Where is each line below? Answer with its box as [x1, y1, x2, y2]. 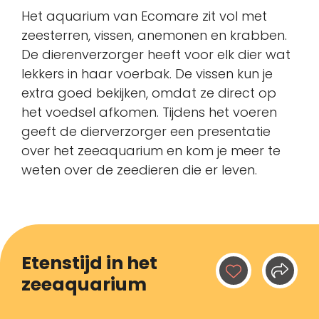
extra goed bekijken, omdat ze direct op [21, 83, 276, 102]
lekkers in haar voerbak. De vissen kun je [21, 64, 273, 83]
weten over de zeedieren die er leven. [21, 160, 257, 179]
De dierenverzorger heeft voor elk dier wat [21, 45, 291, 63]
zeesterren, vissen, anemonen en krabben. [21, 26, 287, 44]
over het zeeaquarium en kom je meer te [21, 141, 281, 159]
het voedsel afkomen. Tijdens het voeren [21, 103, 277, 121]
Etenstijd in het [21, 250, 157, 276]
